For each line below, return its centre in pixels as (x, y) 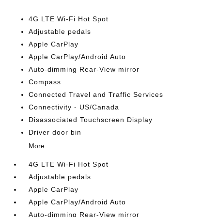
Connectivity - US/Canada (74, 107)
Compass (45, 82)
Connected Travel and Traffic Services (96, 95)
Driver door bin (55, 132)
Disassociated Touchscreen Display (91, 120)
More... (40, 146)
